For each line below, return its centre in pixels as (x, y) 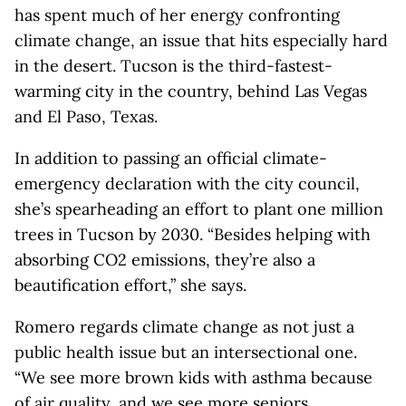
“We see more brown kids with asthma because (193, 377)
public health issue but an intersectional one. (186, 352)
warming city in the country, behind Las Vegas (191, 91)
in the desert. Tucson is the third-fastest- (174, 66)
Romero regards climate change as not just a (184, 327)
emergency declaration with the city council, (187, 184)
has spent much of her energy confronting (177, 15)
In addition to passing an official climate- (171, 158)
